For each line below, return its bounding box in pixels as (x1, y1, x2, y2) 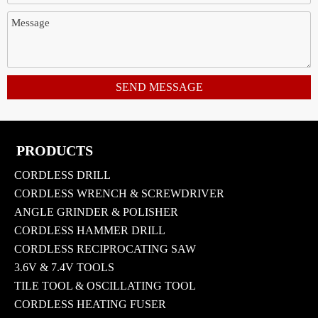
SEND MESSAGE (115, 81, 203, 94)
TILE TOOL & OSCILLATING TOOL (14, 279, 196, 292)
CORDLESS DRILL (14, 168, 111, 181)
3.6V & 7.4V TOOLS (14, 261, 114, 273)
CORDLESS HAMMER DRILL (14, 224, 165, 236)
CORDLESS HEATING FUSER (14, 297, 166, 310)
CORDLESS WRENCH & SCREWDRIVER (14, 187, 224, 199)
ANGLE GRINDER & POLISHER (14, 205, 178, 218)
